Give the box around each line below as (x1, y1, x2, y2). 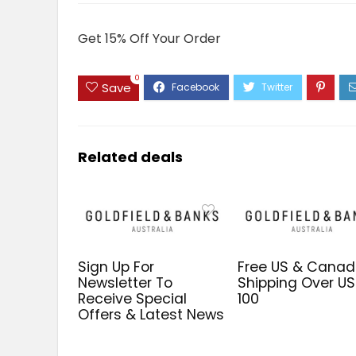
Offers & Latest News (78, 304, 225, 324)
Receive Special (78, 288, 188, 308)
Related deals (78, 146, 183, 167)
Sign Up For (78, 257, 155, 277)
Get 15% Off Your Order (78, 29, 221, 48)
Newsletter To (78, 273, 173, 292)
